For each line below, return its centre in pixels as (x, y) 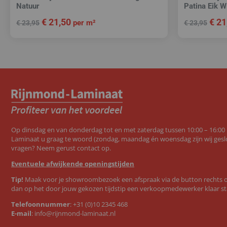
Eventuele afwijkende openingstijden (73, 163)
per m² (84, 23)
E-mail (21, 213)
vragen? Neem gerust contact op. (61, 148)
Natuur (28, 6)
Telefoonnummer (41, 204)
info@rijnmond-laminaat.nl (75, 213)
